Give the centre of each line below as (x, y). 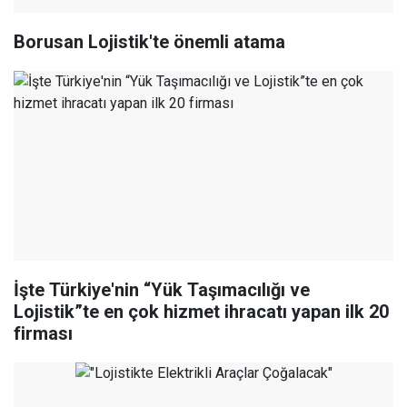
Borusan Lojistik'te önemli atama (149, 42)
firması (43, 334)
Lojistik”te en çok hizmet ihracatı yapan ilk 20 (201, 312)
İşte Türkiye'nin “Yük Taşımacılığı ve (162, 290)
